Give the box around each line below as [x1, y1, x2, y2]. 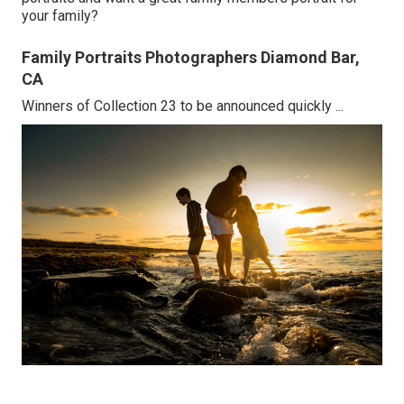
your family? [22, 7, 98, 25]
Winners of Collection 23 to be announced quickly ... [22, 97, 344, 115]
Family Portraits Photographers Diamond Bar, [22, 48, 360, 68]
